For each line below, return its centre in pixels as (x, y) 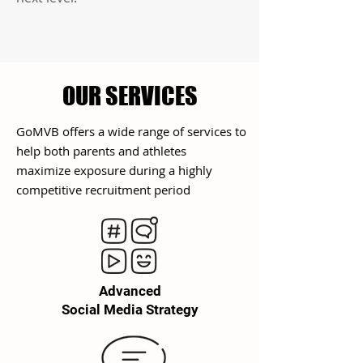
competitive (51, 190)
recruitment (118, 190)
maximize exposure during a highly (114, 170)
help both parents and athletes (101, 151)
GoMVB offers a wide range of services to (131, 131)
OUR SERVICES (130, 96)
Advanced (130, 291)
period (172, 190)
